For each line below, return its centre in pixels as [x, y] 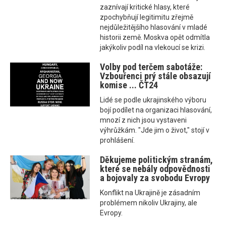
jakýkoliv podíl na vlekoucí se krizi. [153, 48]
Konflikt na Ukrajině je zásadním [150, 193]
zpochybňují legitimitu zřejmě [147, 17]
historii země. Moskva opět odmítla [155, 38]
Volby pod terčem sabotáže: [151, 67]
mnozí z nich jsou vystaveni [144, 120]
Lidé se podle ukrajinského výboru [153, 100]
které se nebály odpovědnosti [155, 169]
